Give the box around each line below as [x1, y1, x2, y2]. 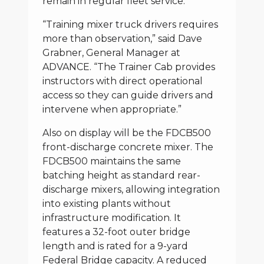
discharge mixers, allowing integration [42, 184, 220, 195]
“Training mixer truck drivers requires [42, 19, 218, 30]
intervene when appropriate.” [42, 104, 181, 115]
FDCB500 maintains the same [42, 156, 181, 167]
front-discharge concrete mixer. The [42, 141, 213, 153]
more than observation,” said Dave [42, 33, 202, 44]
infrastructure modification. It [42, 212, 181, 223]
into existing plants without [42, 198, 171, 209]
